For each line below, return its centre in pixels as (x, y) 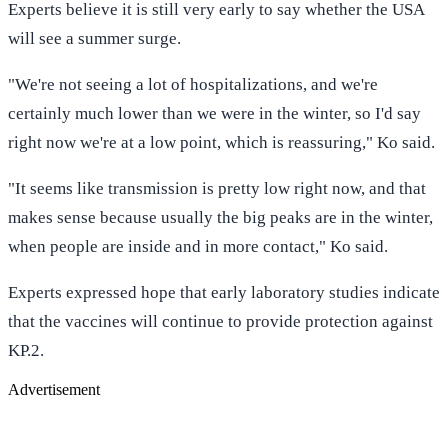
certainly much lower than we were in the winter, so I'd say (214, 113)
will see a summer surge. (94, 38)
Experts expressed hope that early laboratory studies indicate (224, 292)
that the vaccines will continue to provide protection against (220, 321)
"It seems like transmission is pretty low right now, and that (217, 188)
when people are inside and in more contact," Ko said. (198, 246)
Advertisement (54, 389)
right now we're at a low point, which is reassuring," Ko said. (221, 142)
